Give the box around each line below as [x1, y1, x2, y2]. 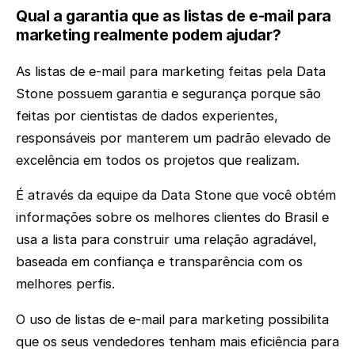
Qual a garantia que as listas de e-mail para [16, 6, 331, 26]
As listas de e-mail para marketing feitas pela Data [16, 63, 326, 79]
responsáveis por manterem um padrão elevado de [16, 129, 330, 146]
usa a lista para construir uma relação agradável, [16, 231, 317, 248]
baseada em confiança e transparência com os [16, 254, 303, 270]
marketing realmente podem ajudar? [16, 25, 281, 45]
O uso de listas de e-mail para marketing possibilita [16, 311, 329, 327]
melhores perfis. [16, 276, 115, 292]
